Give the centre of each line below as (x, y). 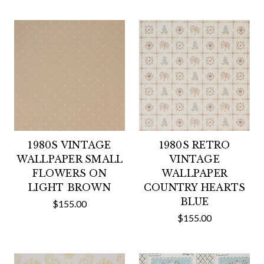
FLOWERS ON (70, 173)
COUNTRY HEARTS (194, 187)
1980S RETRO (194, 145)
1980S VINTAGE (70, 145)
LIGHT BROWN (70, 187)
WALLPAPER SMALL (70, 159)
